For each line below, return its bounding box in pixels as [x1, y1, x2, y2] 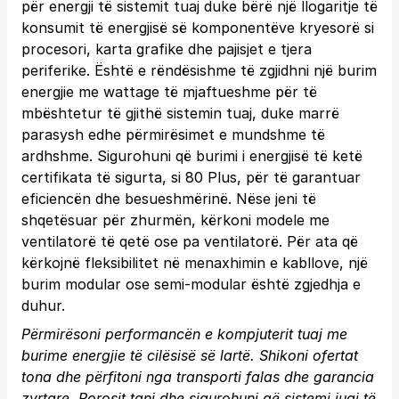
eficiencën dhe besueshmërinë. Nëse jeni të [21, 190, 316, 208]
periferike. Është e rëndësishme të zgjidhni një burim [21, 61, 377, 79]
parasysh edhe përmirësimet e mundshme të [21, 126, 325, 143]
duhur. [21, 297, 65, 314]
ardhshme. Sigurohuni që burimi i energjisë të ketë [21, 147, 362, 165]
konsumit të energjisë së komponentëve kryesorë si [21, 19, 374, 37]
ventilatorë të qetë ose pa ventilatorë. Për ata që [21, 232, 358, 250]
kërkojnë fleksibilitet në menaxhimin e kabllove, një [21, 254, 368, 272]
